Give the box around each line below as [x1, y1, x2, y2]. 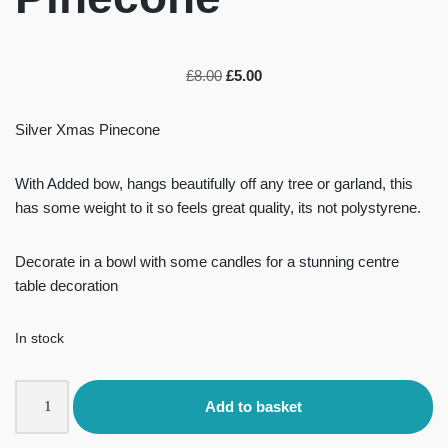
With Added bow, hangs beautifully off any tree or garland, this [15, 174, 413, 192]
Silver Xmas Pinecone [15, 120, 160, 138]
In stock [15, 330, 64, 346]
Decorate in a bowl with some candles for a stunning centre [15, 252, 399, 270]
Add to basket [204, 397, 302, 415]
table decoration [15, 276, 118, 294]
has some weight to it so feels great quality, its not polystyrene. [15, 198, 421, 216]
